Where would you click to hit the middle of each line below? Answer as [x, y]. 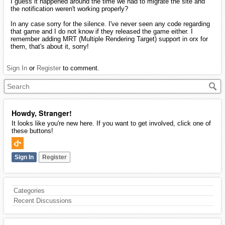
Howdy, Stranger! [42, 113]
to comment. [80, 68]
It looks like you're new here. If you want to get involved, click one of [111, 123]
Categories [29, 191]
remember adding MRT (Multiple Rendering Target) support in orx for [109, 39]
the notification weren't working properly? [69, 9]
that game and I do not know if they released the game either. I [102, 31]
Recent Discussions [43, 201]
